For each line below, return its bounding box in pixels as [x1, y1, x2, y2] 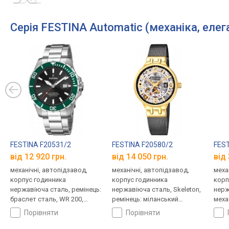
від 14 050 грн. [111, 151, 168, 162]
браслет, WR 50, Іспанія [111, 204, 184, 213]
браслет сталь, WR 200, [10, 195, 83, 203]
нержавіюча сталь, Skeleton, [111, 185, 201, 193]
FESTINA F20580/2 [111, 141, 173, 149]
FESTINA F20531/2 [10, 141, 71, 149]
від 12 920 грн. [10, 151, 66, 162]
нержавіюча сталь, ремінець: [10, 185, 101, 193]
